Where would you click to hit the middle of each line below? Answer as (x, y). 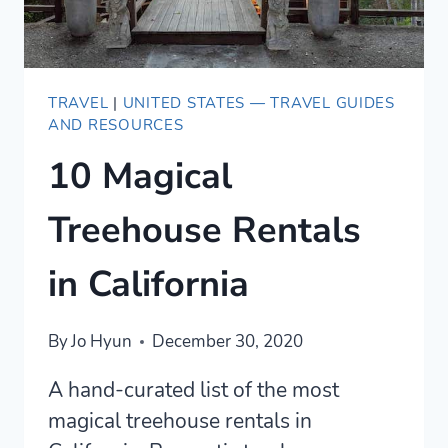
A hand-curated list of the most (193, 390)
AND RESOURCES (116, 124)
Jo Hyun (102, 341)
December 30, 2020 (228, 341)
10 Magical (140, 177)
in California (148, 285)
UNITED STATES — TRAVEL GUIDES (258, 102)
